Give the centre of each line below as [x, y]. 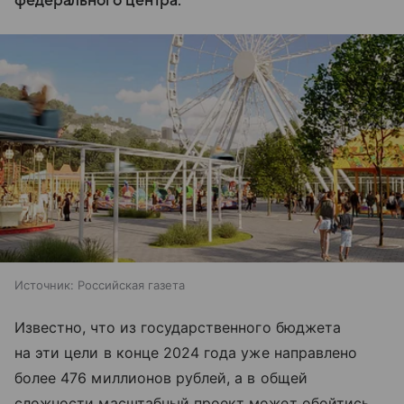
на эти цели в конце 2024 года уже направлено [186, 352]
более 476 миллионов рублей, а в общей [161, 377]
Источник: [44, 285]
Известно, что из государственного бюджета [178, 327]
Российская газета [131, 285]
